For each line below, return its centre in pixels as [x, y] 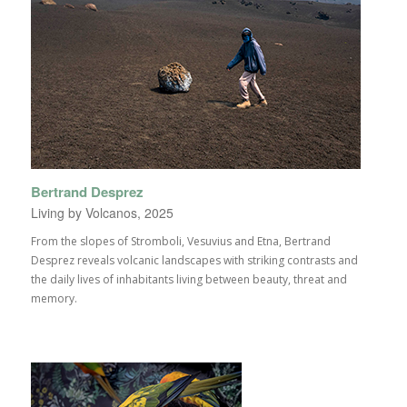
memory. [54, 298]
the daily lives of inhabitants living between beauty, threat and [189, 279]
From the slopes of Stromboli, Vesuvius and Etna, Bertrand [180, 241]
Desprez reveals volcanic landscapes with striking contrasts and [194, 260]
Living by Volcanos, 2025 [102, 213]
